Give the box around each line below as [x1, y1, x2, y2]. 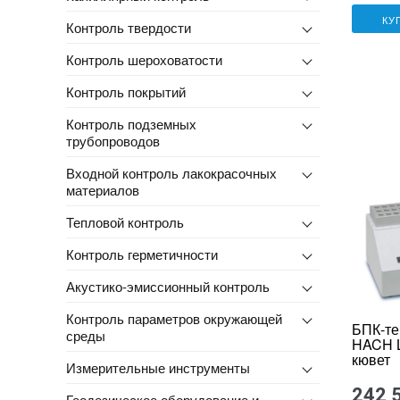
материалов [65, 179, 139, 199]
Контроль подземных [65, 113, 196, 133]
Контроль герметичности [65, 244, 218, 263]
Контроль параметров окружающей [65, 308, 282, 328]
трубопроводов [65, 130, 160, 150]
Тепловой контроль [65, 212, 184, 231]
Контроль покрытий [65, 81, 186, 101]
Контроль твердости [65, 17, 191, 37]
